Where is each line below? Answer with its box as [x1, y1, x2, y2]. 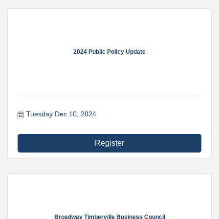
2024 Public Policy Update [73, 48, 146, 55]
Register [95, 139, 124, 147]
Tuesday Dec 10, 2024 [26, 110, 96, 118]
